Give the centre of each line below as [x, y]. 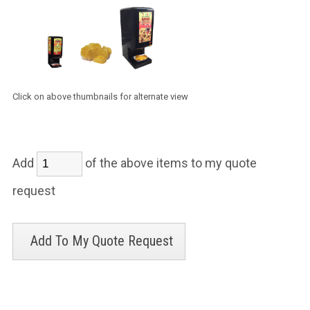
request [34, 191]
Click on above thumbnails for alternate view [100, 96]
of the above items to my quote [171, 163]
